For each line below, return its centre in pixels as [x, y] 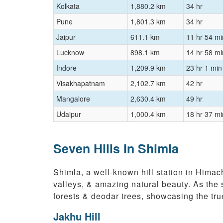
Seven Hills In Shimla [116, 149]
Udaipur [69, 114]
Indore [66, 68]
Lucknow [70, 53]
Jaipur [66, 37]
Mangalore [73, 99]
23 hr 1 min [204, 68]
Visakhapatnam [81, 83]
